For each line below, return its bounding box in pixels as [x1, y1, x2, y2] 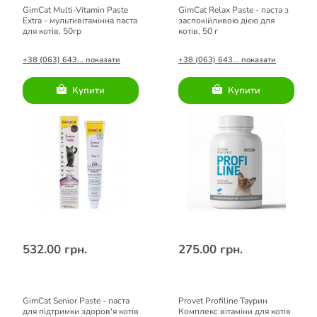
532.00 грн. [23, 241, 87, 258]
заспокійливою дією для [178, 15, 275, 26]
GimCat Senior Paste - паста [23, 295, 129, 306]
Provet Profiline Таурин [178, 295, 267, 306]
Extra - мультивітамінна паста [23, 15, 137, 26]
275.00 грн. [178, 241, 243, 258]
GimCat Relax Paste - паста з [178, 4, 289, 16]
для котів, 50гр [23, 25, 81, 37]
